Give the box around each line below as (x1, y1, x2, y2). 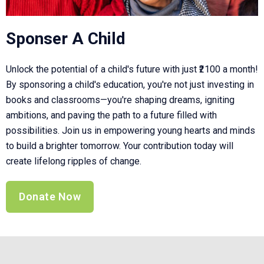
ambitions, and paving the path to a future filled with (6, 109, 217, 121)
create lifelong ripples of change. (6, 155, 141, 167)
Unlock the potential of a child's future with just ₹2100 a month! (6, 63, 258, 75)
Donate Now (19, 190, 81, 203)
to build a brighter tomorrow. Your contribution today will (6, 140, 233, 151)
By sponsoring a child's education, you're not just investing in (6, 78, 254, 90)
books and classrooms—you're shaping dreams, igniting (6, 94, 235, 105)
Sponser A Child (6, 28, 126, 48)
